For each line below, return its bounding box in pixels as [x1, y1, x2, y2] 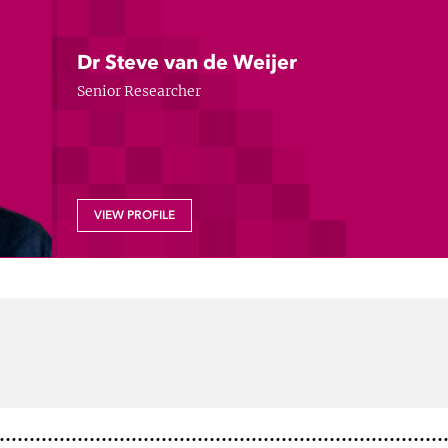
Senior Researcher [77, 82, 202, 101]
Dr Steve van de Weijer [77, 50, 298, 75]
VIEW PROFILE [94, 208, 176, 223]
